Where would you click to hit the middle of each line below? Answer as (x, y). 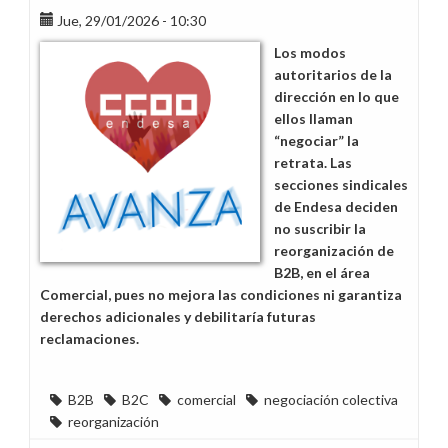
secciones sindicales (341, 184)
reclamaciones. (91, 338)
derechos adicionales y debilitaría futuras (178, 316)
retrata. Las (313, 162)
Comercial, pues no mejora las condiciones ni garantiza (221, 294)
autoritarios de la (333, 74)
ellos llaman (313, 118)
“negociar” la (316, 140)
